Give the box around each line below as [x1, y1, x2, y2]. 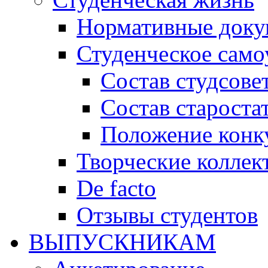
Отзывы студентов [77, 202, 258, 228]
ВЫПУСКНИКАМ [29, 229, 216, 255]
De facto [77, 175, 156, 201]
